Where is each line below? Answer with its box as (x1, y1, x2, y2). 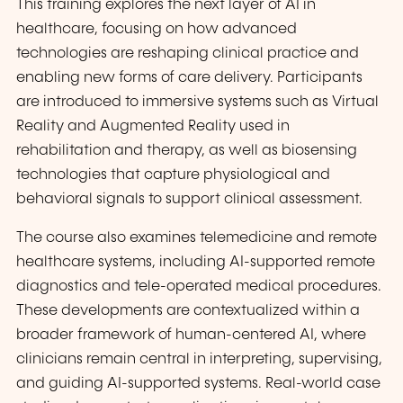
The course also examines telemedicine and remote (16, 230, 377, 246)
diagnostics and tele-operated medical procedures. (16, 279, 381, 295)
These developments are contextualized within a (16, 303, 360, 319)
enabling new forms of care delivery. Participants (16, 70, 363, 86)
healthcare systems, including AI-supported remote (16, 255, 375, 271)
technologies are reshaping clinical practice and (16, 46, 359, 62)
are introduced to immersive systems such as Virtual (16, 94, 379, 111)
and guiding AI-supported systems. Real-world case (16, 376, 381, 392)
